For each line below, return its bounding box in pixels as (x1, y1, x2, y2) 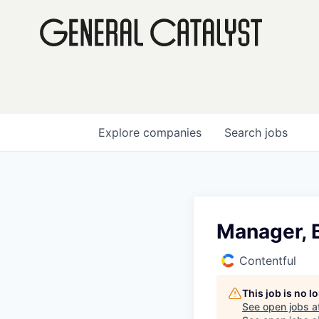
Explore (98, 125, 143, 140)
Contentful (239, 253, 296, 268)
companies (143, 125, 202, 140)
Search (224, 125, 265, 140)
